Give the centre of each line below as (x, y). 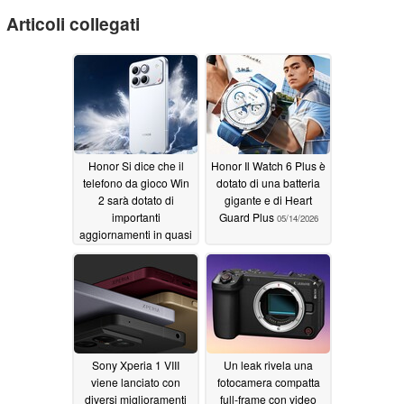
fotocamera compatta (268, 381)
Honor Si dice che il (136, 165)
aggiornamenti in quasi (136, 234)
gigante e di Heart (268, 199)
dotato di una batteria (268, 182)
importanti (136, 216)
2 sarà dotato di (136, 199)
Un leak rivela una (268, 364)
